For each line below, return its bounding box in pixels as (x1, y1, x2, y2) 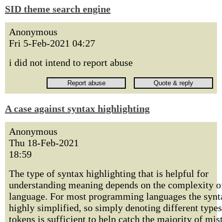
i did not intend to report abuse (9, 57, 133, 68)
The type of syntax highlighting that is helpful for (9, 168, 209, 179)
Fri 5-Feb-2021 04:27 (9, 38, 95, 49)
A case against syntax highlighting (5, 103, 150, 114)
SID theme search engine (5, 3, 111, 14)
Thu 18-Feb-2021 (9, 137, 79, 148)
